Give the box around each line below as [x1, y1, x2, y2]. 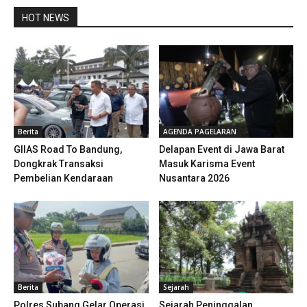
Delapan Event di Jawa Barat [158, 143, 284, 155]
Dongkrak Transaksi [14, 158, 103, 169]
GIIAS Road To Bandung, [14, 143, 122, 155]
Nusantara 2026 [158, 172, 230, 184]
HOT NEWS [22, 12, 69, 23]
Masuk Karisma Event [158, 158, 255, 169]
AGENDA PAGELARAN [162, 126, 236, 136]
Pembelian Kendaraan [14, 172, 113, 184]
